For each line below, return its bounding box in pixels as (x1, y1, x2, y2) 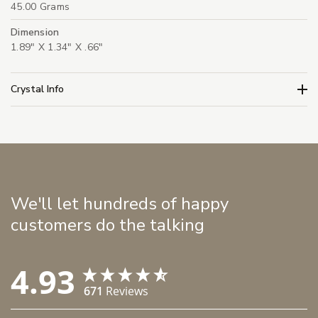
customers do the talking (11, 214, 204, 237)
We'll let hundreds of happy (11, 192, 229, 216)
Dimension (11, 26, 60, 40)
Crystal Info (11, 82, 64, 96)
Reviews (106, 283, 148, 300)
